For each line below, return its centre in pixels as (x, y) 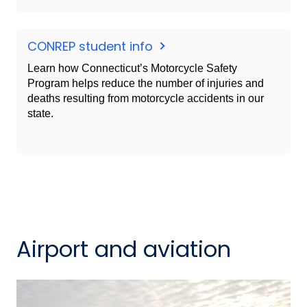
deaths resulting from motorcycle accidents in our (146, 98)
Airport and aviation (124, 249)
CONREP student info (92, 46)
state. (40, 113)
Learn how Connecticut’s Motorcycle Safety (132, 68)
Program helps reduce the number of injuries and (146, 83)
